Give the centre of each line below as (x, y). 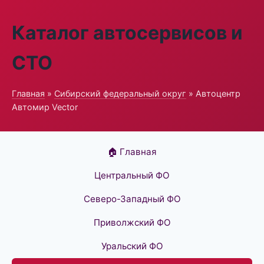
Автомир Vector (45, 107)
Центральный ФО (132, 175)
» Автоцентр (213, 93)
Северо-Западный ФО (132, 199)
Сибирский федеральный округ (120, 93)
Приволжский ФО (132, 222)
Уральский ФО (132, 246)
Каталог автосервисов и (127, 33)
